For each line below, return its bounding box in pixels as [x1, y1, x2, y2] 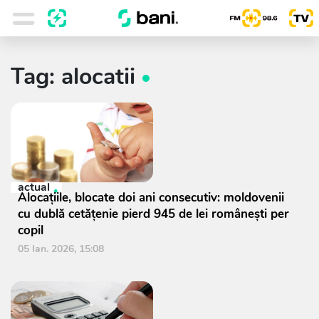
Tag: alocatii [11, 61, 135, 92]
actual [18, 179, 50, 195]
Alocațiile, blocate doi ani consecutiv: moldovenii [18, 189, 284, 206]
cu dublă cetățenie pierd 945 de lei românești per [18, 206, 289, 222]
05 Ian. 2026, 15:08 [18, 242, 104, 256]
